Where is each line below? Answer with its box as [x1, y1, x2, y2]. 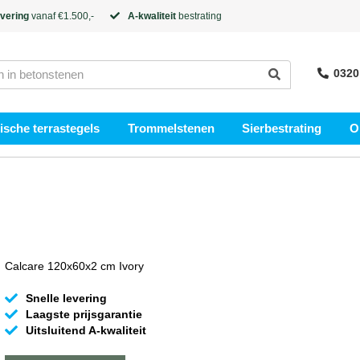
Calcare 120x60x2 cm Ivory [4, 260, 144, 272]
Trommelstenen [127, 121, 215, 135]
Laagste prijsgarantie [25, 308, 142, 321]
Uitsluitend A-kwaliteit [25, 324, 146, 337]
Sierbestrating [242, 121, 322, 135]
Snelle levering [25, 292, 107, 305]
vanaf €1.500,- [29, 10, 94, 22]
